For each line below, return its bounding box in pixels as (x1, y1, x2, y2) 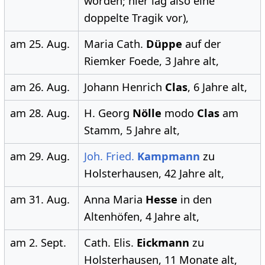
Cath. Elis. (83, 235, 137, 250)
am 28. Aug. (9, 106, 70, 121)
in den (177, 192, 212, 207)
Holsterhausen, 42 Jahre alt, (83, 166, 224, 181)
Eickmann (136, 235, 189, 250)
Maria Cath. (83, 37, 146, 51)
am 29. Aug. (9, 149, 70, 164)
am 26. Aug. (9, 80, 70, 95)
